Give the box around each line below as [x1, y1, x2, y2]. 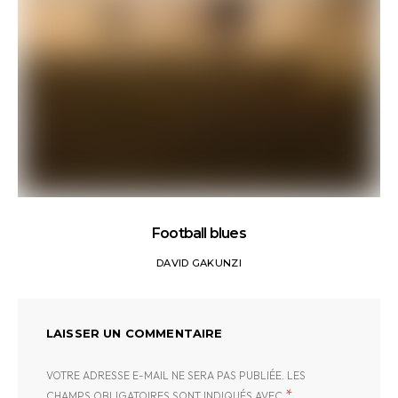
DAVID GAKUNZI [156, 257, 242, 269]
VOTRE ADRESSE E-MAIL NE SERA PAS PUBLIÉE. [46, 369, 284, 382]
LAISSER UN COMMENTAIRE [46, 326, 223, 340]
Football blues [152, 225, 246, 242]
